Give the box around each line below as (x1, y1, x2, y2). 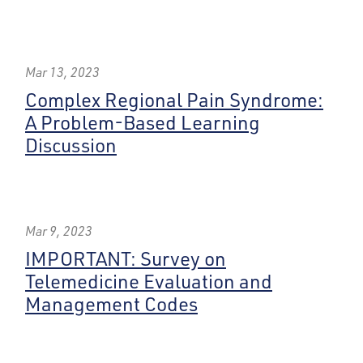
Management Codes (25, 292, 198, 316)
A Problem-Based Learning (25, 110, 260, 135)
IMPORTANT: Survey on (25, 246, 226, 271)
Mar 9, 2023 (25, 223, 92, 239)
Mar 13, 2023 (25, 64, 100, 80)
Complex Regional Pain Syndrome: (25, 88, 323, 112)
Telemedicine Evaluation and (25, 269, 272, 293)
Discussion (25, 133, 117, 157)
